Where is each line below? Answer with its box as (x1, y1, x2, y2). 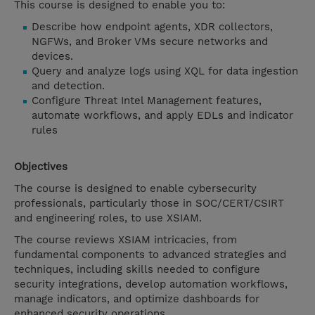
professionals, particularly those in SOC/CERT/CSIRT (14, 197, 284, 210)
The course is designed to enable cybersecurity (14, 182, 257, 195)
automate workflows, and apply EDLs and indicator (32, 109, 293, 122)
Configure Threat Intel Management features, (32, 94, 262, 108)
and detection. (32, 79, 105, 93)
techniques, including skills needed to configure (14, 263, 260, 276)
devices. (32, 50, 73, 63)
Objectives (14, 160, 67, 174)
